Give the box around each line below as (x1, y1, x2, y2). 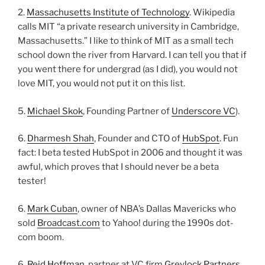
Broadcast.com (37, 217, 100, 228)
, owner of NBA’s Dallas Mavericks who (77, 203, 236, 214)
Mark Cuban (27, 203, 77, 214)
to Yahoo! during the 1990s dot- (100, 217, 234, 228)
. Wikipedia (189, 7, 235, 18)
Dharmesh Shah (27, 133, 94, 144)
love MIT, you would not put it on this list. (18, 78, 185, 89)
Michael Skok (27, 105, 83, 117)
